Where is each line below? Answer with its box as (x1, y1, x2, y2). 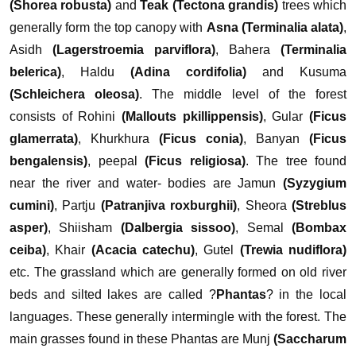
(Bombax (292, 221, 347, 234)
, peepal (87, 154, 145, 168)
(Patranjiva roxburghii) (100, 199, 238, 212)
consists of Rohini (10, 110, 122, 123)
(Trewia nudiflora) (239, 243, 347, 257)
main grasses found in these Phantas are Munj (10, 332, 273, 346)
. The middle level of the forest (139, 87, 347, 101)
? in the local (265, 288, 347, 301)
